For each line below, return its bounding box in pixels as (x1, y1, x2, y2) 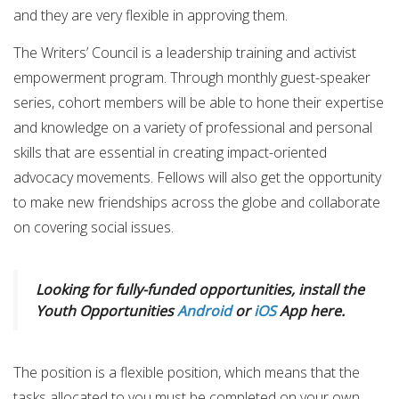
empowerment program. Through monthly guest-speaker (13, 67, 370, 87)
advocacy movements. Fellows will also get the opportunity (13, 167, 381, 187)
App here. (276, 300, 345, 321)
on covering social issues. (13, 216, 174, 237)
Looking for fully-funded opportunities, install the (36, 279, 364, 299)
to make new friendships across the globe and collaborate (13, 191, 380, 212)
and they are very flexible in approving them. (13, 5, 288, 26)
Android (177, 300, 232, 321)
